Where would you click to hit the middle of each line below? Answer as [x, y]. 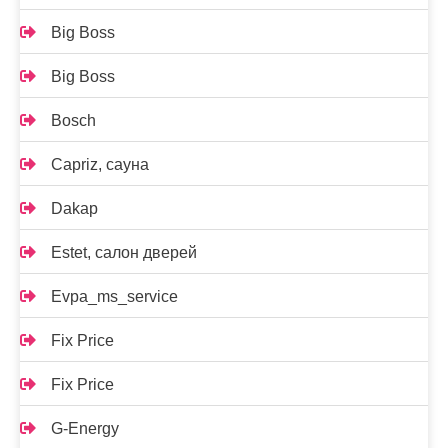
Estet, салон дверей [124, 252]
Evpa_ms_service [114, 296]
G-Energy [85, 428]
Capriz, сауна [100, 164]
